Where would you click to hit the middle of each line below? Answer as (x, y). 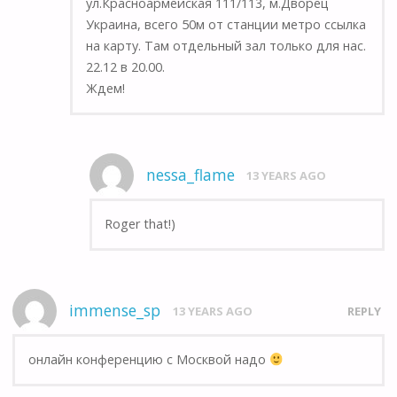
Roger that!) (140, 224)
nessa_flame (190, 175)
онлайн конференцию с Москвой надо (148, 360)
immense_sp (115, 310)
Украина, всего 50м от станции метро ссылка (226, 25)
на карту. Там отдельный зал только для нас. (226, 46)
